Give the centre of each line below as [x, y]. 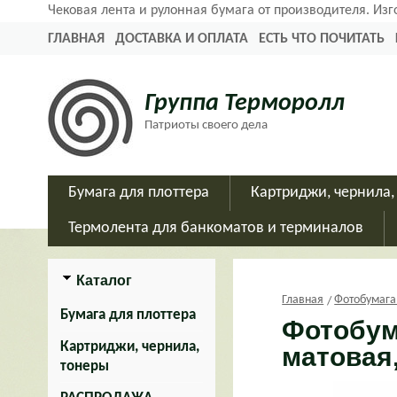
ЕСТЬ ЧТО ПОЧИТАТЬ [322, 39]
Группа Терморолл [245, 104]
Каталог [104, 280]
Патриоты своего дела [206, 125]
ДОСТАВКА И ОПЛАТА [182, 39]
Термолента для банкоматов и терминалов [216, 228]
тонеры [85, 366]
